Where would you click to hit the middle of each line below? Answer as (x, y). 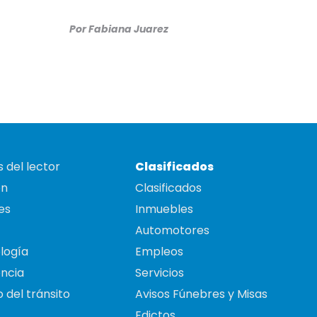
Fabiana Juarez (128, 29)
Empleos (159, 252)
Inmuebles (164, 209)
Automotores (172, 231)
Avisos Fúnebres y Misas (201, 294)
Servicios (160, 273)
